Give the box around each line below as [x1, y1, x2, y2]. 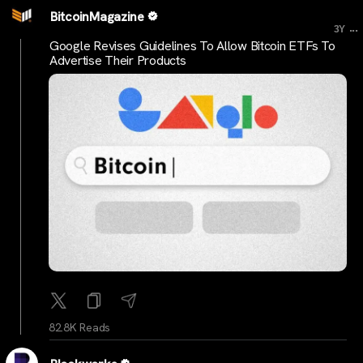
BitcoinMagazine [50, 7, 144, 25]
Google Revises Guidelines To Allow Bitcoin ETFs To [49, 37, 335, 54]
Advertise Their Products [49, 52, 186, 69]
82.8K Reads [49, 320, 111, 335]
